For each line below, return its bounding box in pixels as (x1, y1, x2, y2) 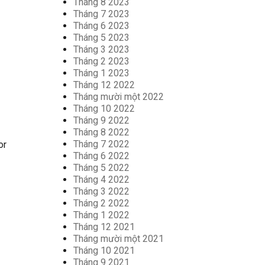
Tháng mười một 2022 (73, 91, 164, 102)
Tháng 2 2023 (73, 56, 130, 67)
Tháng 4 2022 (73, 174, 130, 185)
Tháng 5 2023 (73, 32, 130, 43)
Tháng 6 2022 (73, 150, 130, 161)
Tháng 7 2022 (73, 138, 130, 150)
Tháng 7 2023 (73, 8, 130, 20)
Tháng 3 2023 (73, 44, 130, 55)
